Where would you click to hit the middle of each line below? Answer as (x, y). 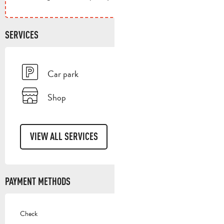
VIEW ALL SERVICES (64, 136)
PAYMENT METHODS (38, 181)
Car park (63, 73)
